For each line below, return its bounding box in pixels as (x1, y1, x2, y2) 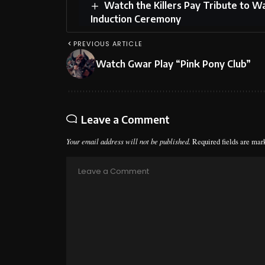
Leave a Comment (81, 112, 170, 127)
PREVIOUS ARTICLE (73, 39, 143, 49)
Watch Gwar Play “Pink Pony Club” (96, 58, 251, 70)
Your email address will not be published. (66, 136, 190, 147)
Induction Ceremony (91, 13, 181, 25)
